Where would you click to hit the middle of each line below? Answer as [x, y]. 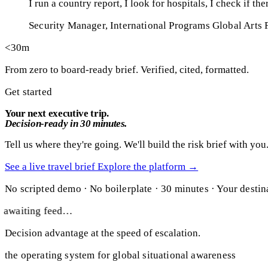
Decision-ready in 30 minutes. [66, 124]
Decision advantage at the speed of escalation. [103, 233]
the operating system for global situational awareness [121, 255]
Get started [28, 92]
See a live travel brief [50, 167]
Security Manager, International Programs [119, 26]
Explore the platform [141, 167]
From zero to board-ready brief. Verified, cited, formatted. [127, 70]
